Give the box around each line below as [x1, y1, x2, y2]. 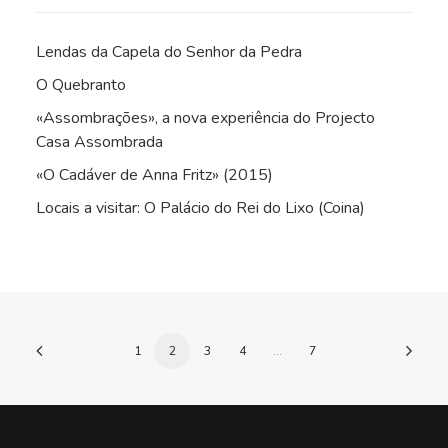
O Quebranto [36, 74, 126, 96]
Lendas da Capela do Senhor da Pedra [36, 41, 302, 63]
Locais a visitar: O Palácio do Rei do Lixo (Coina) [36, 197, 365, 219]
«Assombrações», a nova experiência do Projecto [36, 107, 375, 129]
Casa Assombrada [36, 131, 163, 153]
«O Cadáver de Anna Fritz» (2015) [36, 164, 273, 186]
